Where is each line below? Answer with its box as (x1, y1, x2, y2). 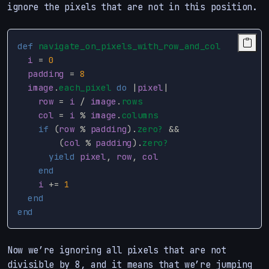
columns (121, 109, 159, 121)
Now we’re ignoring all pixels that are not (7, 243, 226, 256)
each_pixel (59, 81, 112, 93)
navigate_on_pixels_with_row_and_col (38, 40, 221, 52)
